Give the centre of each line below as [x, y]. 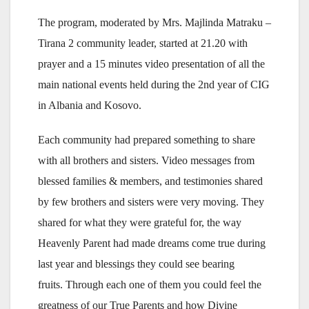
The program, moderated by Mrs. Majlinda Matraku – [154, 23]
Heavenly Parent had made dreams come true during [152, 243]
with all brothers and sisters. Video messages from [146, 161]
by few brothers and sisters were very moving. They [151, 202]
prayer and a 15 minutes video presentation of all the [151, 64]
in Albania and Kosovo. [90, 106]
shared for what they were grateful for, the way [140, 223]
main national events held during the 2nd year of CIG [154, 85]
